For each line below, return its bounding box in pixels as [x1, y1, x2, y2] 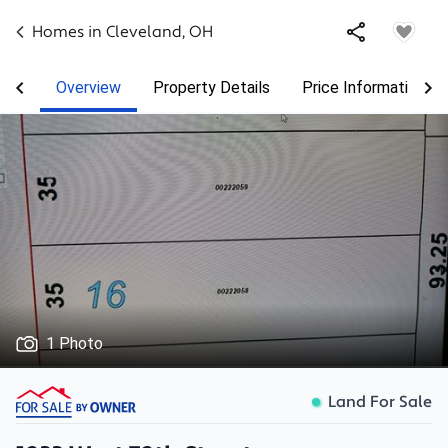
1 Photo [46, 334, 103, 353]
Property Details [153, 78, 270, 97]
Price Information [302, 78, 425, 97]
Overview [56, 78, 121, 97]
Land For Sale [328, 391, 432, 412]
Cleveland [106, 22, 182, 42]
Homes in [32, 22, 106, 42]
